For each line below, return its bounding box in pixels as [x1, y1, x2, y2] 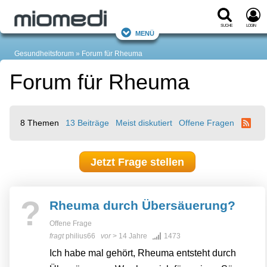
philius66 [66, 232, 95, 241]
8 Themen [20, 118, 59, 128]
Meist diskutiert [116, 118, 173, 128]
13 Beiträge [66, 118, 110, 128]
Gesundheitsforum [14, 49, 74, 58]
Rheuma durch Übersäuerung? [49, 198, 235, 213]
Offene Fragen [179, 118, 235, 128]
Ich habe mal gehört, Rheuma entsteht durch [49, 248, 236, 259]
